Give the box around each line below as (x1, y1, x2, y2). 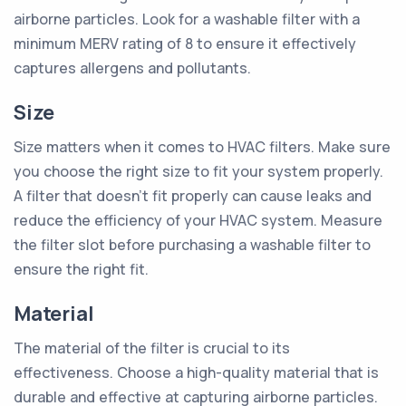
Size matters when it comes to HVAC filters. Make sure (14, 137, 391, 157)
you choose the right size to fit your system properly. (14, 161, 383, 181)
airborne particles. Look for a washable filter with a (14, 9, 360, 29)
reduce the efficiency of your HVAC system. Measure (14, 210, 382, 230)
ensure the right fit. (14, 259, 149, 279)
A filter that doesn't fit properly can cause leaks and (14, 186, 372, 206)
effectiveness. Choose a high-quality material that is (14, 362, 379, 382)
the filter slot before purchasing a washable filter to (14, 235, 371, 255)
